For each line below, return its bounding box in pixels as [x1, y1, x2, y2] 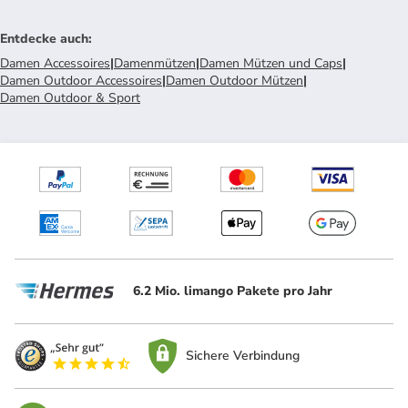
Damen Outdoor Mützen [166, 71, 303, 89]
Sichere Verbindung [186, 347, 301, 365]
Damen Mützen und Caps [199, 54, 342, 72]
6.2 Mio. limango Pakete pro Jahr [133, 282, 332, 301]
